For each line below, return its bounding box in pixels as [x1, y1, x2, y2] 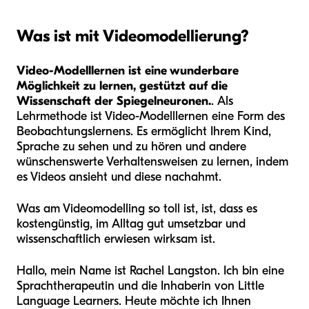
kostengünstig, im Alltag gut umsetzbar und [17, 217, 246, 232]
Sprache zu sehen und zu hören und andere [17, 139, 246, 154]
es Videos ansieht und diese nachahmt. [17, 170, 221, 185]
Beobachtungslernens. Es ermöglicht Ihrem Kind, [17, 124, 271, 139]
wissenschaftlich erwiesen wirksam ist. [17, 232, 215, 247]
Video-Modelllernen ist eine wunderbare [17, 63, 239, 79]
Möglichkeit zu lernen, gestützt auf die [17, 79, 228, 94]
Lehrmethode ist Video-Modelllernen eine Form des [17, 109, 285, 124]
